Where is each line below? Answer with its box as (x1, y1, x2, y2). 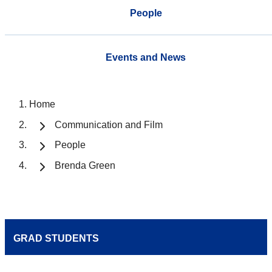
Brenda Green (55, 160, 115, 171)
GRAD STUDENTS (13, 233, 99, 244)
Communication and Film (55, 119, 163, 130)
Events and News (106, 52, 186, 63)
